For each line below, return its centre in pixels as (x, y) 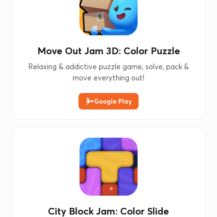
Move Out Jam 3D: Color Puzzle (108, 51)
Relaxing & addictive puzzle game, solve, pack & (108, 67)
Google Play (113, 101)
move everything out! (108, 78)
